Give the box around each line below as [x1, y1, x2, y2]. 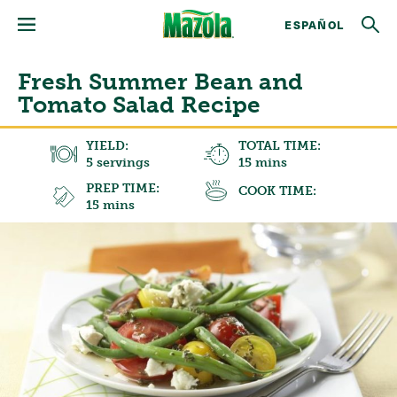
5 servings [85, 155, 150, 170]
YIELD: [85, 138, 128, 153]
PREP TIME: [85, 181, 160, 196]
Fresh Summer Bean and [18, 68, 303, 96]
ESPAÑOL [284, 16, 344, 33]
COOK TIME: [238, 183, 316, 198]
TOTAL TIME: [238, 138, 321, 153]
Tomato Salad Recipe [18, 91, 261, 119]
